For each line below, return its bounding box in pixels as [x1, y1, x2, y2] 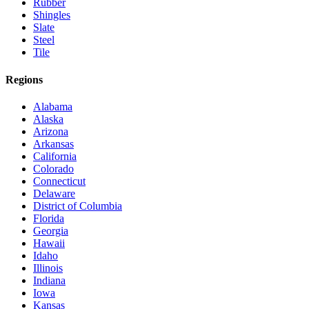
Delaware [33, 187, 75, 199]
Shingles [33, 9, 70, 21]
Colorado [33, 162, 74, 175]
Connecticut [33, 175, 86, 187]
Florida [33, 212, 64, 224]
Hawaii [33, 237, 65, 249]
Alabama [33, 100, 72, 112]
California [33, 150, 77, 162]
